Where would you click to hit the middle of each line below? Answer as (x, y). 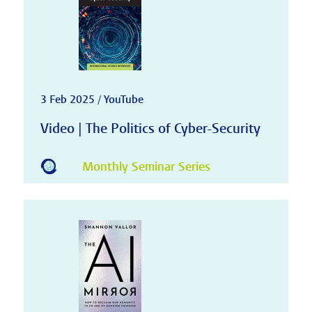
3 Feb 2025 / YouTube (92, 99)
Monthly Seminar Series (146, 167)
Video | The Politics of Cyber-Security (150, 128)
